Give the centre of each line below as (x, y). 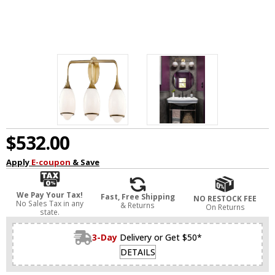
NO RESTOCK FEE (225, 198)
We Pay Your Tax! (50, 195)
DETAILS (137, 252)
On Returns (225, 207)
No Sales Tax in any (50, 204)
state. (50, 212)
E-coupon (51, 162)
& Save (85, 162)
